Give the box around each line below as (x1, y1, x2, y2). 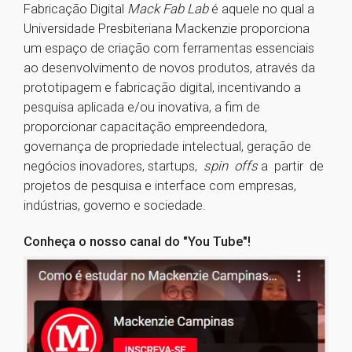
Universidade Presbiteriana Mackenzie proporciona (24, 20, 310, 36)
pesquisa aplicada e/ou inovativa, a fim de (24, 99, 260, 115)
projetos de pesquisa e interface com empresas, (24, 178, 296, 193)
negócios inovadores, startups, (24, 158, 203, 174)
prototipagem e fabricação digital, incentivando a (24, 79, 301, 95)
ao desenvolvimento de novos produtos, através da (24, 60, 315, 75)
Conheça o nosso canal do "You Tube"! (24, 233, 251, 249)
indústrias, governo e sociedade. (24, 197, 206, 213)
